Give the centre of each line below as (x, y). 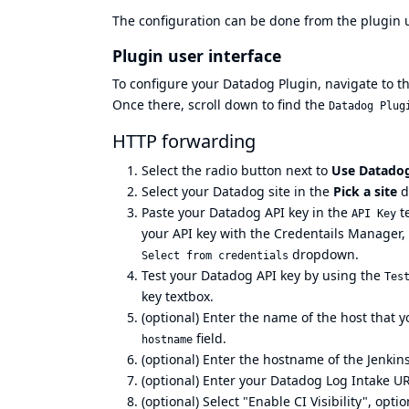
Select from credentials (215, 255)
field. (210, 338)
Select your (177, 191)
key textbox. (178, 296)
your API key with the (208, 233)
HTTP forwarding (184, 141)
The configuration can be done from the (236, 21)
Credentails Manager (338, 233)
